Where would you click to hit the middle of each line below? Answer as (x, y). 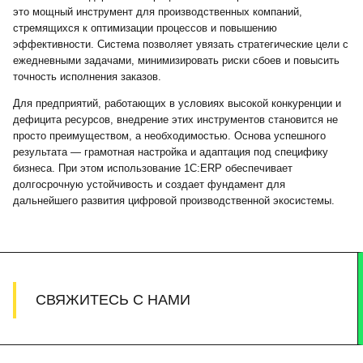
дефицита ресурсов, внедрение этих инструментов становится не (175, 120)
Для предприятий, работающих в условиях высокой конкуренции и (177, 103)
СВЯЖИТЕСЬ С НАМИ (113, 300)
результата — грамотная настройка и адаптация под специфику (171, 152)
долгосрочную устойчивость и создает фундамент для (149, 184)
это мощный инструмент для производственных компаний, (158, 12)
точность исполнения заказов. (87, 77)
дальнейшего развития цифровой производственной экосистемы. (174, 201)
